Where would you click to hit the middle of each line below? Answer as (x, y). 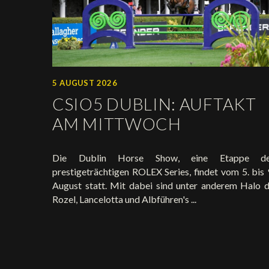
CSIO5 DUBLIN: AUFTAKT (154, 104)
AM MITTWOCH (117, 124)
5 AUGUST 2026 (85, 83)
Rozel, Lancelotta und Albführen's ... (124, 199)
